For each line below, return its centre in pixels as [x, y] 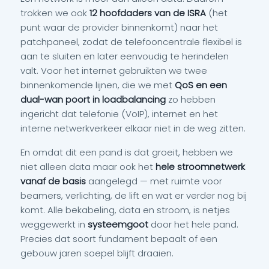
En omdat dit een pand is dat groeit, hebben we [127, 152]
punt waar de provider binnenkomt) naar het [119, 27]
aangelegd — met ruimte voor [154, 181]
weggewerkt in [54, 224]
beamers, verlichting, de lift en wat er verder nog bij [134, 195]
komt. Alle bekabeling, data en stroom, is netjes [125, 210]
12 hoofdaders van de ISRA [148, 13]
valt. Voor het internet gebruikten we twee [114, 71]
